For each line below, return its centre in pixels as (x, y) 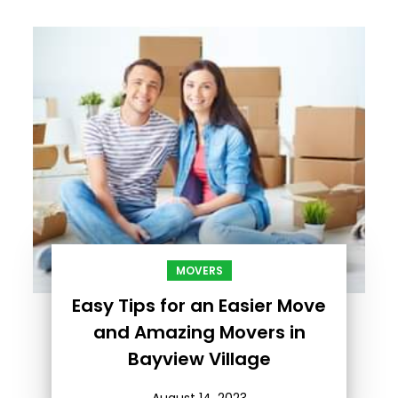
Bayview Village (199, 358)
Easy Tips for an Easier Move (199, 305)
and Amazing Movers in (199, 332)
